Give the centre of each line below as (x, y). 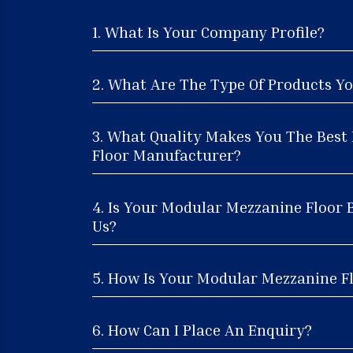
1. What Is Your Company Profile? (208, 31)
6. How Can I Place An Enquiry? (202, 329)
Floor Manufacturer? (167, 154)
